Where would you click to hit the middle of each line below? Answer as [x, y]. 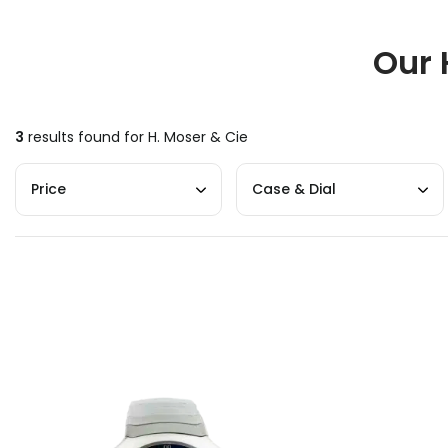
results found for [86, 137]
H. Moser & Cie [198, 137]
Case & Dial [294, 189]
